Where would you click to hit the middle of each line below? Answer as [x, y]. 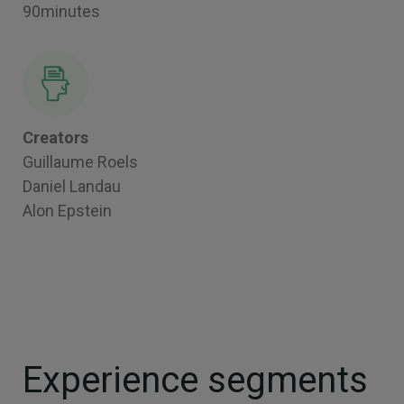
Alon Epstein [67, 210]
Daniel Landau [72, 186]
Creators [55, 137]
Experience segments [195, 380]
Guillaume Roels [80, 161]
